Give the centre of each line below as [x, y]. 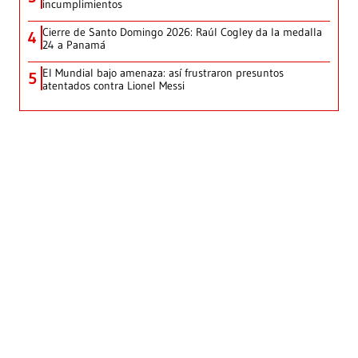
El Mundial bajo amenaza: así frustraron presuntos [163, 72]
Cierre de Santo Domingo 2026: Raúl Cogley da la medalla [182, 32]
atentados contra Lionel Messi [113, 85]
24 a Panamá [74, 44]
